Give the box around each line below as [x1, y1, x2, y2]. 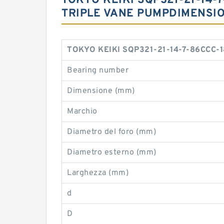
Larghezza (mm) [67, 168, 128, 178]
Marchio [67, 106, 97, 116]
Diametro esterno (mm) [67, 147, 156, 157]
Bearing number [67, 65, 128, 75]
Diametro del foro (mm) [67, 127, 156, 137]
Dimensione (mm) [67, 86, 135, 96]
